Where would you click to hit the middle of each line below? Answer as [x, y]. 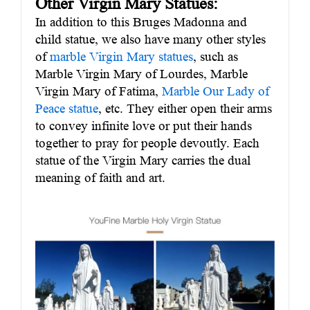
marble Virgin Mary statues [121, 57]
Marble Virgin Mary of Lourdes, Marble [142, 74]
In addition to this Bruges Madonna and [141, 22]
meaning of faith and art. [100, 178]
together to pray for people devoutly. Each [147, 143]
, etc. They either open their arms [185, 109]
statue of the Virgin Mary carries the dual [143, 161]
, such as [216, 57]
